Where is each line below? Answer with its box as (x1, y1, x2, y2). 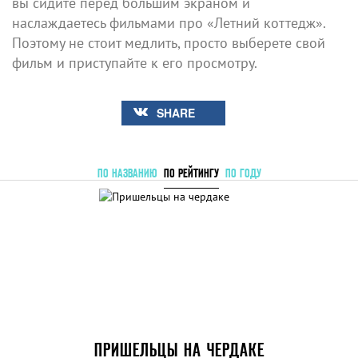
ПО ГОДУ (225, 165, 261, 180)
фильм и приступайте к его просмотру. (12, 53, 257, 72)
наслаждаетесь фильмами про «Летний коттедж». (12, 13, 325, 32)
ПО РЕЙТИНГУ (163, 165, 219, 180)
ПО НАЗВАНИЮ (97, 165, 157, 180)
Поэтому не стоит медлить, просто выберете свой (12, 33, 325, 52)
